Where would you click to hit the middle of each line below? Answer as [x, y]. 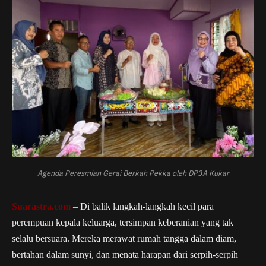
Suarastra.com [41, 206]
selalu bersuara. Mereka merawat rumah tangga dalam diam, [124, 238]
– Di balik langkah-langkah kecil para [142, 206]
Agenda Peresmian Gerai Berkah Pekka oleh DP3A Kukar [133, 172]
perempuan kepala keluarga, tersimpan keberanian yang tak [123, 222]
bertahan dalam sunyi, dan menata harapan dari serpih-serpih [125, 254]
